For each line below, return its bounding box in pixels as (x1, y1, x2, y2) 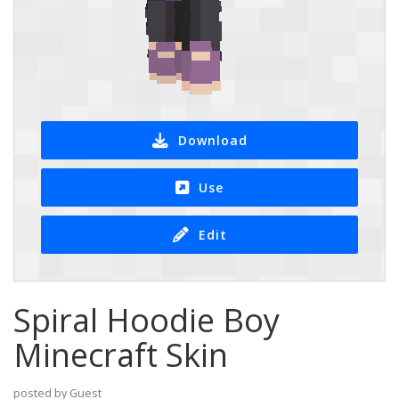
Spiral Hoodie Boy (13, 298, 280, 342)
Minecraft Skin (13, 333, 228, 377)
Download (177, 131, 248, 149)
